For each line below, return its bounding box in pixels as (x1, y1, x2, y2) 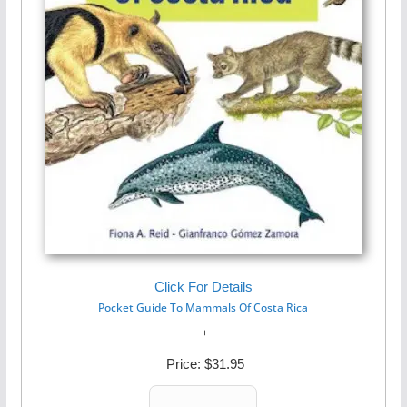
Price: (162, 356, 204, 372)
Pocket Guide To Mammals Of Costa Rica (98, 299, 309, 315)
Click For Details (154, 279, 253, 294)
